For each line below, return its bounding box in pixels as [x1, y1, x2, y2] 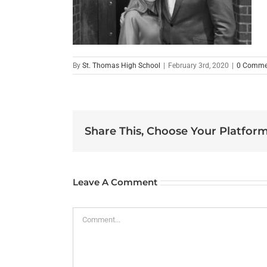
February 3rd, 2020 [168, 61, 229, 70]
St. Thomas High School [82, 61, 160, 70]
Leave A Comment [73, 176, 157, 188]
